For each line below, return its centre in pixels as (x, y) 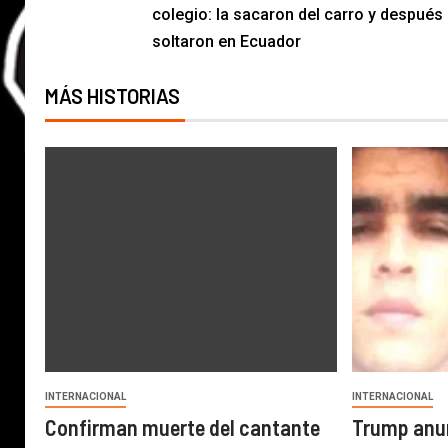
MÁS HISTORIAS (112, 95)
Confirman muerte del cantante (182, 426)
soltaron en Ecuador (226, 41)
